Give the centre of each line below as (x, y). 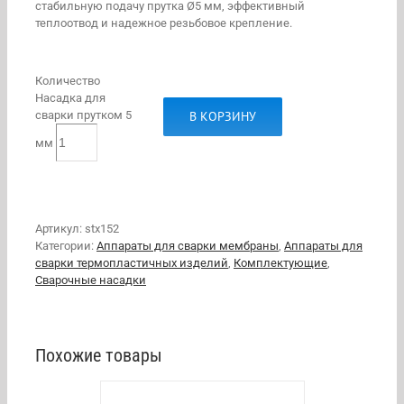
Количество (68, 81)
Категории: (66, 246)
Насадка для (70, 98)
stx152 (102, 229)
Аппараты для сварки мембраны (188, 246)
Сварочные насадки (91, 280)
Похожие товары (99, 356)
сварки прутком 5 (83, 115)
